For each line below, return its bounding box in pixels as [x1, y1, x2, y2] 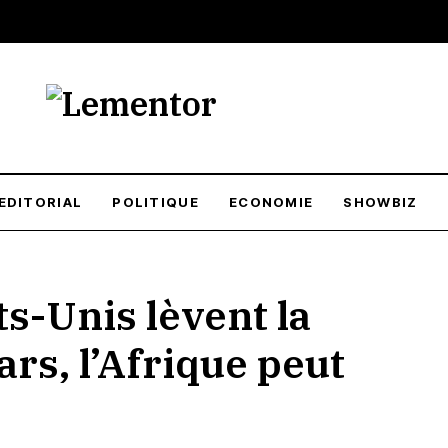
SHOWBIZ [343, 194, 418, 210]
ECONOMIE [228, 194, 314, 210]
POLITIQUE [112, 194, 199, 210]
